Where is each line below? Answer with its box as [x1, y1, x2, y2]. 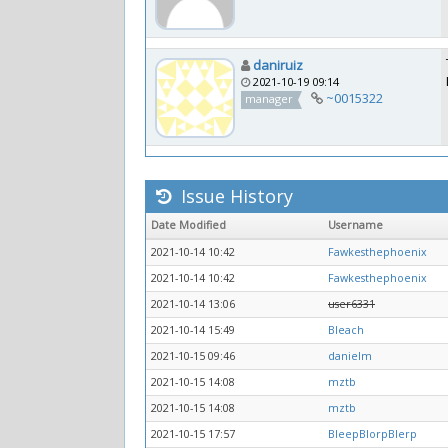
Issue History [176, 184, 293, 208]
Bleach [328, 323, 364, 337]
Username [328, 218, 383, 232]
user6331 [328, 297, 375, 311]
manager [245, 91, 294, 106]
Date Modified [151, 218, 226, 232]
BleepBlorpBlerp [328, 427, 417, 441]
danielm [328, 349, 372, 363]
